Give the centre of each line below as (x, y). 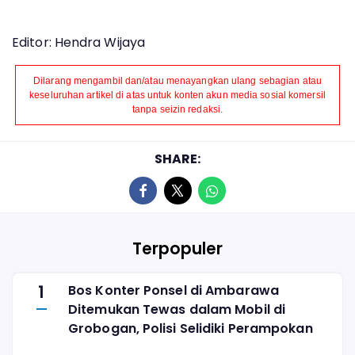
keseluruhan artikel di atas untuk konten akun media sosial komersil (177, 95)
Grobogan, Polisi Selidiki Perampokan (191, 329)
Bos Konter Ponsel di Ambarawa (174, 291)
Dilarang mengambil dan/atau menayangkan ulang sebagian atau (177, 80)
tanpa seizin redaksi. (177, 109)
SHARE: (177, 158)
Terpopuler (177, 249)
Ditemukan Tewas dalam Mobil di (177, 310)
